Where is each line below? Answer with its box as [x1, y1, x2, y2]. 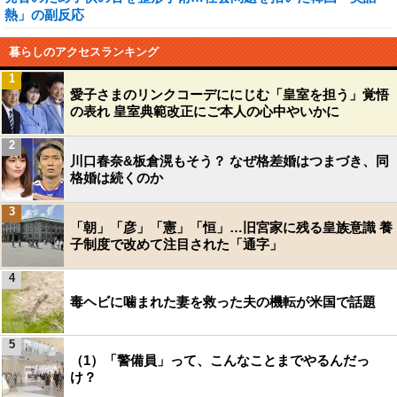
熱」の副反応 [4, 7, 84, 22]
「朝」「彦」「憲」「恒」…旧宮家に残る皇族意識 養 [70, 220, 393, 235]
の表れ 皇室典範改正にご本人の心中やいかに [70, 104, 339, 119]
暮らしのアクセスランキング [9, 45, 159, 58]
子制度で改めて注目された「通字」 [70, 237, 283, 252]
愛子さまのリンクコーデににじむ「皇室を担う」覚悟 [70, 87, 389, 102]
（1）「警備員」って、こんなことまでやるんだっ [70, 353, 370, 368]
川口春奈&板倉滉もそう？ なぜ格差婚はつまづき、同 [70, 153, 389, 168]
